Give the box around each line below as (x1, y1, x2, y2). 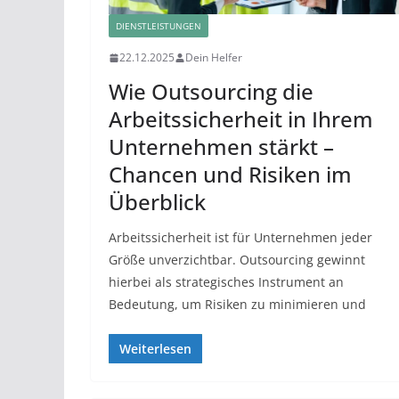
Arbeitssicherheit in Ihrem (109, 104, 373, 134)
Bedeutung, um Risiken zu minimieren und (109, 296, 366, 313)
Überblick (109, 187, 206, 217)
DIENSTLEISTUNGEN (116, 20, 201, 33)
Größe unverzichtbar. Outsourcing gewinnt (109, 251, 365, 269)
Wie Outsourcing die (109, 77, 313, 107)
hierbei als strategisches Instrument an (109, 273, 344, 291)
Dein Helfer (185, 50, 242, 66)
